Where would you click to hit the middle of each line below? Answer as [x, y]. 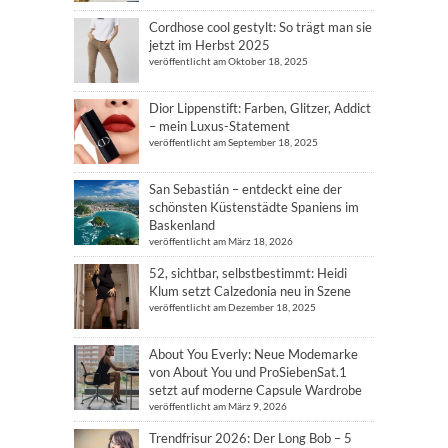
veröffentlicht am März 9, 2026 [218, 406]
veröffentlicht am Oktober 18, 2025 [228, 61]
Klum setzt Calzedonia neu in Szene [250, 291]
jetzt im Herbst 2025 [209, 45]
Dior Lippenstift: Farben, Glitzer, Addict [260, 108]
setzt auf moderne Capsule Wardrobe [255, 390]
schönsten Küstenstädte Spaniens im [254, 207]
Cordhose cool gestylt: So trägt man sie [260, 27]
